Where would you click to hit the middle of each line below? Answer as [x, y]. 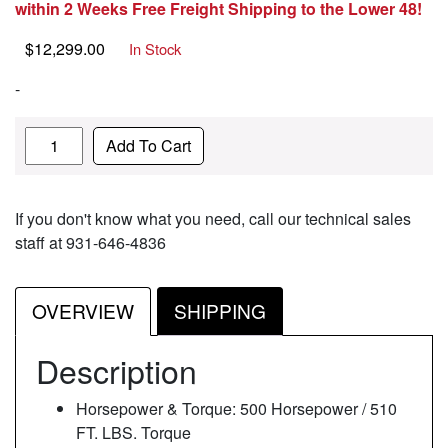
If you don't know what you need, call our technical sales [213, 218]
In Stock [155, 48]
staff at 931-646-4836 [90, 242]
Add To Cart [149, 145]
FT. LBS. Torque [133, 432]
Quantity [53, 137]
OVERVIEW [83, 311]
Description [116, 369]
